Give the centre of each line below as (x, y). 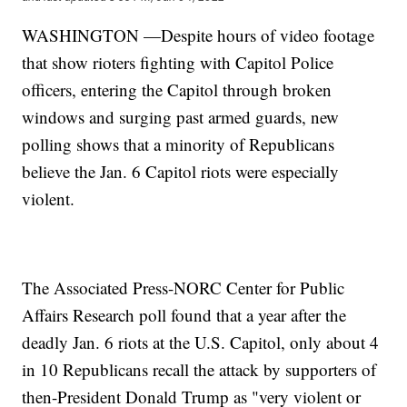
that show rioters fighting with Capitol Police (178, 63)
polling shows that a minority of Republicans (179, 144)
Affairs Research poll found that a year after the (184, 315)
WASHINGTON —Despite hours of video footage (199, 35)
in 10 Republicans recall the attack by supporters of (199, 370)
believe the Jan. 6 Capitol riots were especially (181, 172)
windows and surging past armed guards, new (181, 117)
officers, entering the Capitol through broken (177, 90)
